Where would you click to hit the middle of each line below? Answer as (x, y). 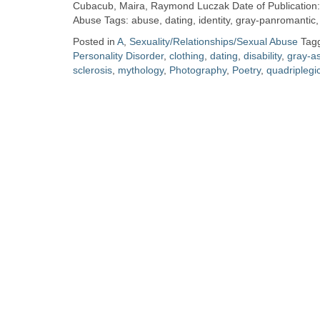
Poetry (246, 70)
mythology (141, 70)
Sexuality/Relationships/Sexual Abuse (214, 41)
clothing (187, 56)
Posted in (95, 41)
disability (262, 56)
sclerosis (92, 70)
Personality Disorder (118, 56)
